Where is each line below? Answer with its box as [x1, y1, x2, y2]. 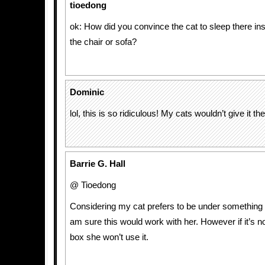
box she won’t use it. [70, 232, 148, 242]
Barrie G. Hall [70, 159, 125, 169]
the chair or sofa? [70, 37, 137, 47]
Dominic [70, 88, 104, 97]
